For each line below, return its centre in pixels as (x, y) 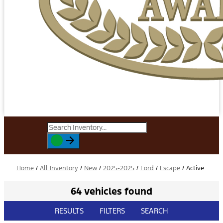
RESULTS (69, 211)
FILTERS (112, 211)
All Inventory (59, 168)
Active (195, 168)
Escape (170, 168)
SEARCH (155, 211)
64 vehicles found (111, 191)
